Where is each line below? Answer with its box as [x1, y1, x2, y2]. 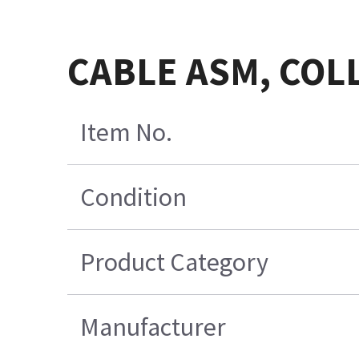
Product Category [79, 246, 268, 279]
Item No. [79, 116, 172, 149]
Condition [79, 181, 187, 214]
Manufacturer [79, 311, 226, 344]
